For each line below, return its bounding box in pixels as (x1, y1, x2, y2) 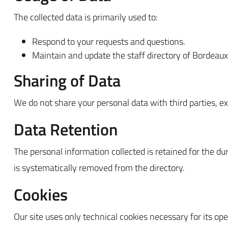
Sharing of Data (14, 68, 121, 93)
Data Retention (14, 117, 118, 142)
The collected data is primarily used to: (14, 10, 158, 24)
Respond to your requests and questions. (32, 35, 185, 49)
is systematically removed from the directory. (14, 161, 185, 175)
